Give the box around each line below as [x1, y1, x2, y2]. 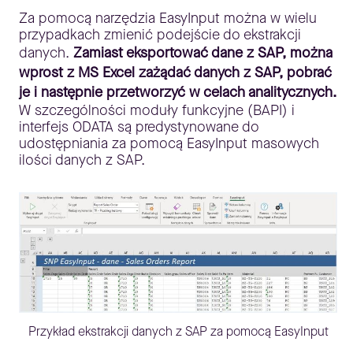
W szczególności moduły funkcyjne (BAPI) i [19, 100, 295, 120]
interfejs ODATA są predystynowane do [19, 117, 259, 136]
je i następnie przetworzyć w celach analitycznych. [19, 82, 336, 102]
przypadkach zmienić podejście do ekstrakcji [19, 24, 301, 44]
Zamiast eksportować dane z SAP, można [73, 43, 333, 62]
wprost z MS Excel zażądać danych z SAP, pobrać [19, 62, 332, 82]
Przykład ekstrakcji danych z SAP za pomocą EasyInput [28, 323, 329, 340]
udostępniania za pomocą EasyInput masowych [19, 133, 319, 153]
